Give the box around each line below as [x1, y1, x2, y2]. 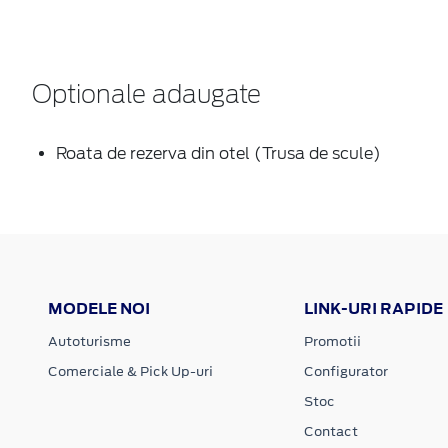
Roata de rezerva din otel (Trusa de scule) [56, 143, 381, 163]
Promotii [303, 331, 361, 351]
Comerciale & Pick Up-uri [48, 361, 213, 381]
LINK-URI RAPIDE [303, 297, 443, 319]
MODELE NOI [48, 297, 150, 319]
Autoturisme [48, 331, 131, 351]
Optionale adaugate [32, 83, 261, 108]
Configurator [303, 361, 388, 381]
